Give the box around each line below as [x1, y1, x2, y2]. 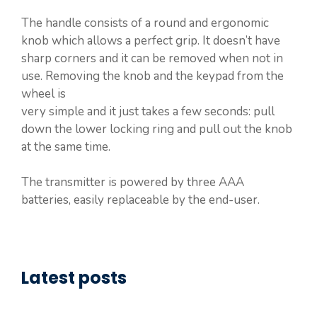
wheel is [21, 85, 66, 102]
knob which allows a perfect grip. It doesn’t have [21, 32, 280, 49]
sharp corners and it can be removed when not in [21, 50, 283, 67]
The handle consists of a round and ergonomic [21, 14, 269, 31]
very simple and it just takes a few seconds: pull [21, 103, 275, 120]
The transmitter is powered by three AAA [21, 174, 244, 190]
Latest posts [21, 266, 127, 289]
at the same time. [21, 138, 110, 155]
